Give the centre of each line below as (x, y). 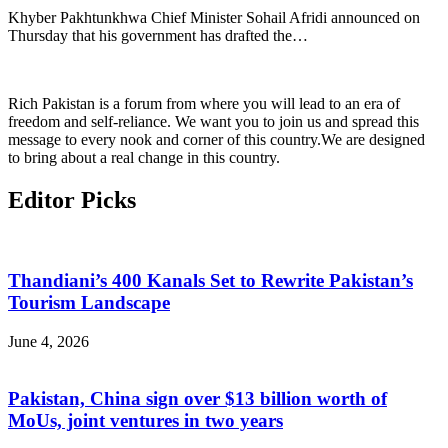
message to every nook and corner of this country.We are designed (216, 139)
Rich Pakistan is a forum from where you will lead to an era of (204, 103)
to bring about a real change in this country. (144, 157)
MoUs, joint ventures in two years (145, 420)
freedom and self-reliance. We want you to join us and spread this (213, 121)
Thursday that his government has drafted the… (158, 35)
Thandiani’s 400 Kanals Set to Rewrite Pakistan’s (210, 281)
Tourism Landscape (89, 303)
